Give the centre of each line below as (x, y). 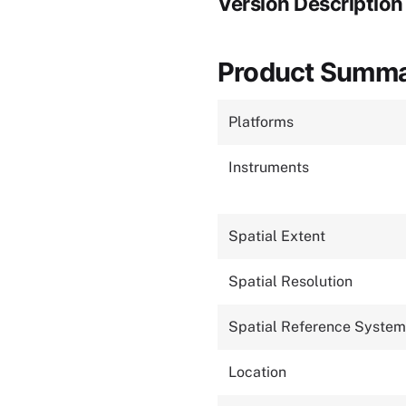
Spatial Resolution (290, 282)
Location (257, 372)
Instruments (269, 168)
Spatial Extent (277, 237)
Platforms (261, 122)
